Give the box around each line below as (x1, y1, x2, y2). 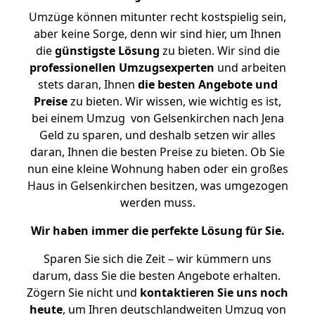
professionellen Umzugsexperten (29, 60, 214, 75)
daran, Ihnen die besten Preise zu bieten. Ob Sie (30, 144, 285, 160)
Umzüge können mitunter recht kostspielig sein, (29, 9, 286, 25)
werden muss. (120, 195, 195, 210)
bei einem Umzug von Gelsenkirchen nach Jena (31, 110, 284, 126)
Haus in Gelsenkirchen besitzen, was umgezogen (27, 178, 288, 193)
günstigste (54, 43, 115, 58)
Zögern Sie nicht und (27, 285, 140, 300)
